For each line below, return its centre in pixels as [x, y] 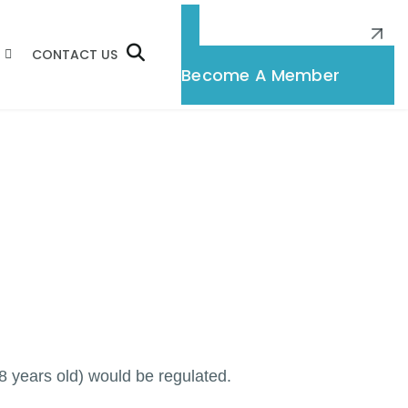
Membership [220, 54]
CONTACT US [75, 55]
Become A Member [260, 75]
